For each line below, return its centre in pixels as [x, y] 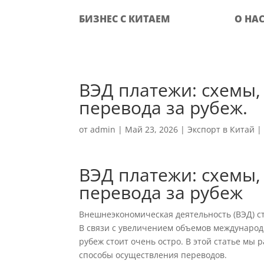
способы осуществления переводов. [153, 255]
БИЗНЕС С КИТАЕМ [125, 19]
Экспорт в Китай [221, 129]
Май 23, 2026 [152, 129]
